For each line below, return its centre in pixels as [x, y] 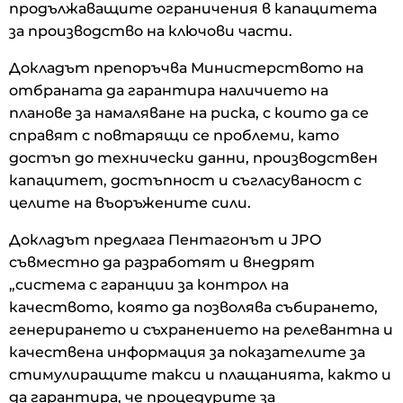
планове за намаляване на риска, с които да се [189, 112]
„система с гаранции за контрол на [149, 284]
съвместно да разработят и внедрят [162, 262]
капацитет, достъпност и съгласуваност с [185, 180]
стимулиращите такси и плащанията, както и [200, 374]
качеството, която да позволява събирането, [193, 307]
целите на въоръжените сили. [130, 202]
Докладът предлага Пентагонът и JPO [165, 239]
